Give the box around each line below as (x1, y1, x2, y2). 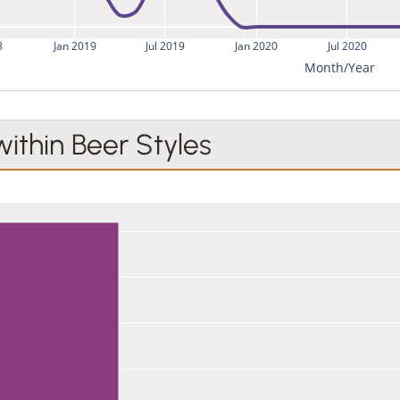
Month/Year (304, 58, 375, 76)
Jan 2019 (52, 37, 96, 54)
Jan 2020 (234, 37, 279, 54)
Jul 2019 (144, 37, 185, 54)
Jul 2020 (326, 37, 367, 54)
